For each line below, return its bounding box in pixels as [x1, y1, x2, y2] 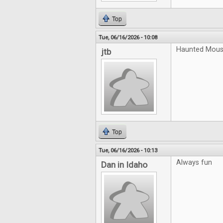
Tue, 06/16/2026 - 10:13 [99, 147, 157, 154]
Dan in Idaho [101, 160, 147, 170]
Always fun [176, 158, 212, 167]
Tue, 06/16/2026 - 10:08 [99, 34, 157, 41]
